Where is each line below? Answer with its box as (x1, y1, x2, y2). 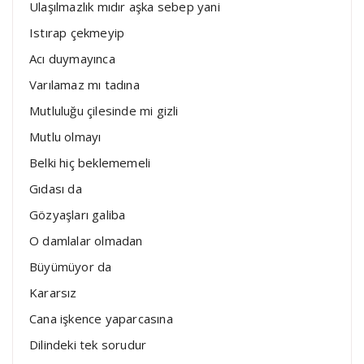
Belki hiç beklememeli (29, 154, 151, 171)
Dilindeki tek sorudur (29, 336, 147, 353)
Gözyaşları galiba (29, 206, 126, 223)
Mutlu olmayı (29, 128, 102, 145)
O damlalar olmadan (29, 232, 143, 249)
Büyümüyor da (29, 258, 112, 275)
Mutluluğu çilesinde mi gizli (29, 102, 179, 119)
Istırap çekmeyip (29, 24, 125, 41)
